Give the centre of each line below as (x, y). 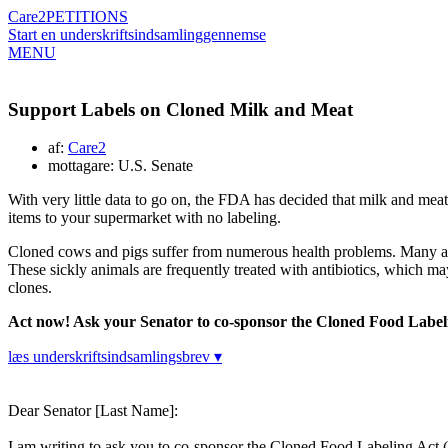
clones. (30, 288)
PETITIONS (87, 16)
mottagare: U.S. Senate (120, 166)
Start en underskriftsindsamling (105, 34)
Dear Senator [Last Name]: (93, 411)
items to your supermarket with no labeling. (144, 218)
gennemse (234, 34)
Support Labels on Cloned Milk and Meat (180, 109)
